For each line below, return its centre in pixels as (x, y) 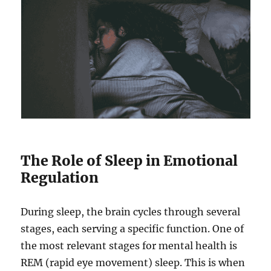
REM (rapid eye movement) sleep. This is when (133, 263)
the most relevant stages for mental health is (129, 246)
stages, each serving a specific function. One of (132, 229)
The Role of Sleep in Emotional (129, 161)
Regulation (60, 178)
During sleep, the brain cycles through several (131, 212)
